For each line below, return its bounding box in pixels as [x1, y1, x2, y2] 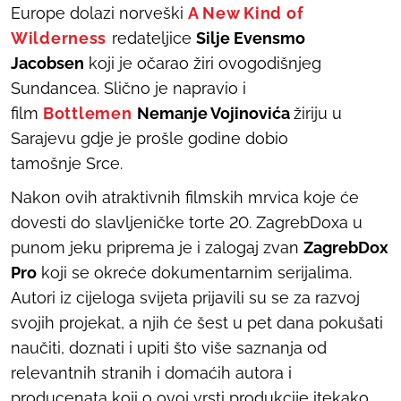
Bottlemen [43, 103, 132, 123]
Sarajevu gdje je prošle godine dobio [11, 128, 288, 148]
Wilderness [11, 28, 107, 47]
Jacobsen [11, 53, 84, 73]
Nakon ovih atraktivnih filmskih [11, 187, 248, 207]
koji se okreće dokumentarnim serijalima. [37, 262, 352, 282]
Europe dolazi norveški [11, 3, 188, 22]
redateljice [111, 28, 196, 47]
